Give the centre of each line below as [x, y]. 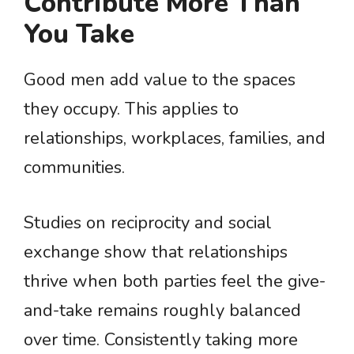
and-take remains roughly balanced [162, 311]
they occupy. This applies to [131, 109]
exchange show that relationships [156, 252]
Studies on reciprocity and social [148, 223]
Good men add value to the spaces [160, 80]
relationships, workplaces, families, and [175, 138]
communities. [74, 168]
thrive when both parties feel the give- [175, 281]
